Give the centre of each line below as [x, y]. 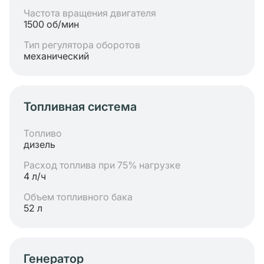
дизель [39, 144]
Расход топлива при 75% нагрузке [102, 165]
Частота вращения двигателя [90, 13]
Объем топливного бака [78, 197]
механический [56, 56]
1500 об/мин [51, 24]
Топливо [43, 133]
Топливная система [80, 107]
